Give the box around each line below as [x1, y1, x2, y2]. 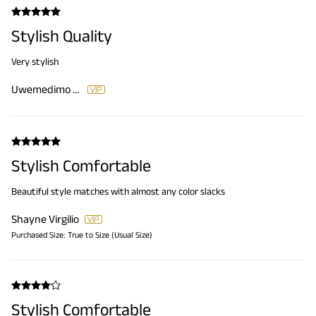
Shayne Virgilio [11, 212, 79, 225]
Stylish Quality [11, 25, 112, 45]
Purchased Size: [11, 229, 65, 239]
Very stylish [11, 55, 59, 67]
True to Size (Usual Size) [68, 229, 152, 239]
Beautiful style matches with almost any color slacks [11, 185, 225, 197]
